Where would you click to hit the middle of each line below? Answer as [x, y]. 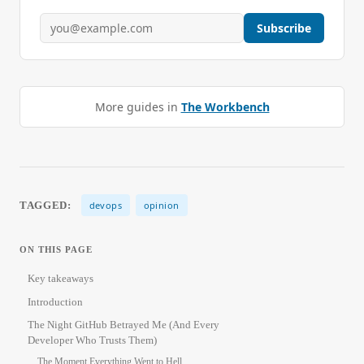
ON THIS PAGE [56, 250]
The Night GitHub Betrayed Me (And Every [123, 325]
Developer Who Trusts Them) [92, 340]
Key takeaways [61, 279]
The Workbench [225, 107]
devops [106, 206]
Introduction [55, 301]
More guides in [136, 107]
